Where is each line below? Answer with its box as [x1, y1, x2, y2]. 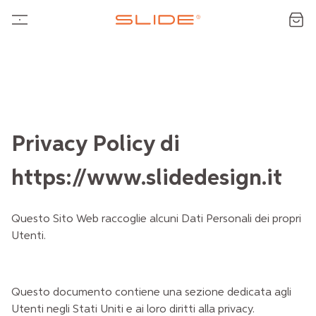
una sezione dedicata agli [163, 286, 291, 298]
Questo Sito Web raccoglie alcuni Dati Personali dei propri [11, 213, 301, 225]
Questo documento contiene [11, 286, 163, 298]
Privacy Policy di [11, 133, 180, 157]
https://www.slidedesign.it [11, 167, 282, 190]
